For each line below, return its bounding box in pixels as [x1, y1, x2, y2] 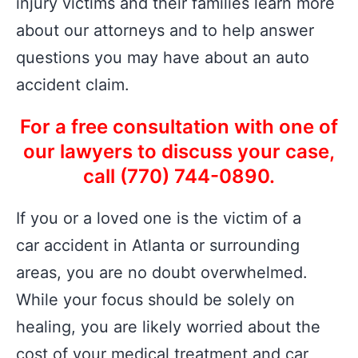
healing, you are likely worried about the [16, 317, 320, 336]
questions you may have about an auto [16, 48, 309, 67]
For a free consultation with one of [20, 115, 338, 138]
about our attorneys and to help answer [16, 21, 314, 40]
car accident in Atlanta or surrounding [16, 236, 300, 255]
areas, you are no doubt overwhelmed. [16, 263, 308, 282]
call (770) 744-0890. [83, 165, 275, 188]
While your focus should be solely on [16, 290, 295, 309]
